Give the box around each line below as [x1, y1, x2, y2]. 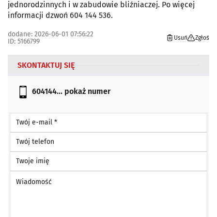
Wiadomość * [9, 170, 50, 179]
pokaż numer [64, 86, 110, 96]
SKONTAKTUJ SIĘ [17, 60, 75, 70]
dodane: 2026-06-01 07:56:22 [8, 30, 93, 38]
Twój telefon [9, 132, 47, 140]
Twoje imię [9, 151, 43, 160]
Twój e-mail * [9, 112, 50, 121]
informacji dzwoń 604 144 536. [8, 10, 113, 20]
